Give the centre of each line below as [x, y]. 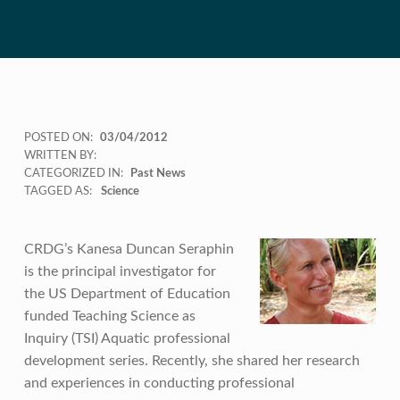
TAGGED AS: [59, 192]
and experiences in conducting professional [159, 383]
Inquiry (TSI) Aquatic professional [127, 339]
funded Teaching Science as [109, 317]
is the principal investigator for [120, 272]
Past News [158, 174]
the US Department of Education [127, 294]
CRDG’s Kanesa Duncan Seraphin [129, 250]
